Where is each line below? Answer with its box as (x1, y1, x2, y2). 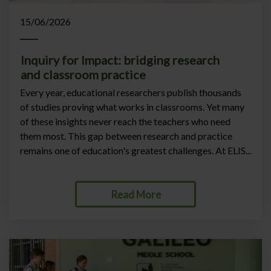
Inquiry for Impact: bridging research (21, 53, 220, 67)
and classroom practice (21, 67, 146, 82)
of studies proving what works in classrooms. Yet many (20, 101, 244, 113)
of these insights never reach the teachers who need (20, 116, 230, 127)
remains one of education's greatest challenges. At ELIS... (20, 145, 251, 156)
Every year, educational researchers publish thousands (20, 87, 241, 98)
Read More (110, 188, 161, 201)
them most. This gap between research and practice (20, 130, 232, 142)
